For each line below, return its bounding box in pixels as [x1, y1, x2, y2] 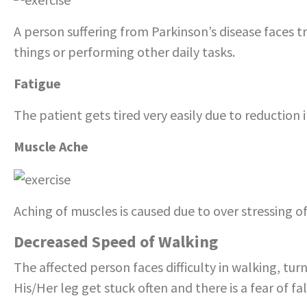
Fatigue [14, 75, 61, 93]
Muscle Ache [14, 138, 88, 156]
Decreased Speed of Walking [14, 231, 218, 253]
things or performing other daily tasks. [14, 43, 235, 61]
